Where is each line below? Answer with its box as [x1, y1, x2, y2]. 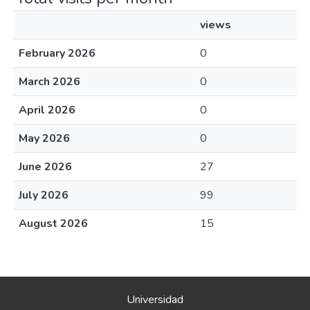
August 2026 [19, 216, 88, 231]
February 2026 [19, 46, 95, 61]
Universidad [127, 292, 183, 307]
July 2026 [19, 188, 69, 203]
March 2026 [19, 74, 80, 89]
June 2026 [19, 159, 72, 174]
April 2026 [19, 102, 75, 118]
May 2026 [19, 131, 70, 146]
